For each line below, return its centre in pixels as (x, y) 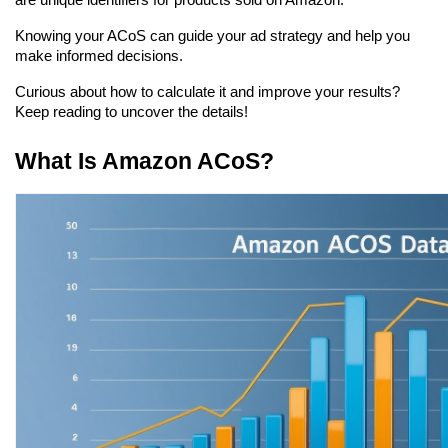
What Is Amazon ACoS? (144, 161)
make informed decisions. (99, 56)
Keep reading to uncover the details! (131, 112)
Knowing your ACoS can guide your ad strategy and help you (212, 36)
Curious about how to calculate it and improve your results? (207, 92)
